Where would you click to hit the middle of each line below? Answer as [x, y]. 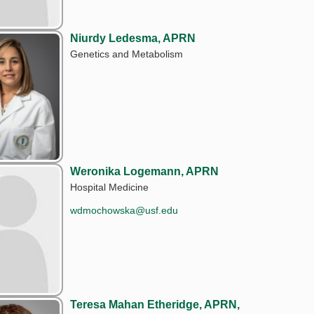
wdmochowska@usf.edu [124, 210]
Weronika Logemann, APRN [145, 171]
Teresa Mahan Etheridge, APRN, [155, 304]
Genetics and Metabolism [127, 54]
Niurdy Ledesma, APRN [133, 38]
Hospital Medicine [110, 187]
